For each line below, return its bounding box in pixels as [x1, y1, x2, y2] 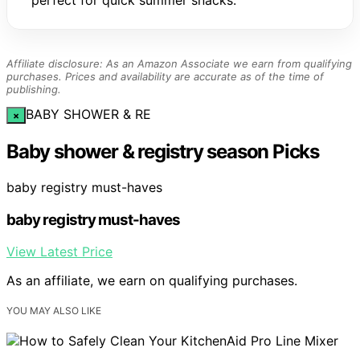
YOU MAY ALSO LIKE [6, 305, 101, 317]
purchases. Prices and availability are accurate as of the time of [6, 70, 324, 84]
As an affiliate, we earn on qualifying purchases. [6, 272, 297, 289]
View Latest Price [6, 243, 112, 260]
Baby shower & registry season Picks [6, 140, 319, 164]
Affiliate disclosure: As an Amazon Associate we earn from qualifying [6, 57, 352, 71]
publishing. [6, 83, 61, 96]
